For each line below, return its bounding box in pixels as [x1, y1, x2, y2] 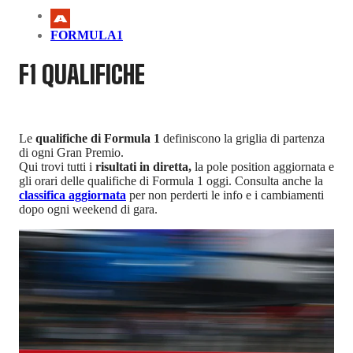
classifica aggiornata [19, 188, 126, 203]
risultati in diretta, [95, 160, 195, 174]
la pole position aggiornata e [195, 160, 334, 174]
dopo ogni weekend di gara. [19, 203, 158, 217]
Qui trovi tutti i [19, 160, 95, 174]
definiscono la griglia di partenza [160, 132, 325, 146]
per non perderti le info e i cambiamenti [126, 188, 324, 203]
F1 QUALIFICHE [19, 59, 145, 90]
